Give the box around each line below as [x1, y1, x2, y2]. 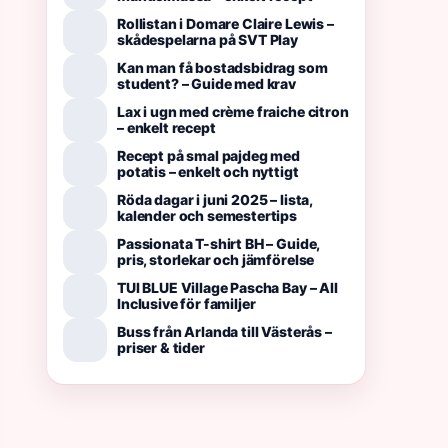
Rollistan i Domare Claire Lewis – [117, 15, 334, 32]
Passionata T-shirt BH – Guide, [117, 235, 320, 252]
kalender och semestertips [117, 207, 297, 224]
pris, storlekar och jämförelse [117, 251, 315, 268]
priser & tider [117, 339, 205, 356]
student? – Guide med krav [117, 75, 296, 92]
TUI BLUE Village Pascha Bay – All [117, 279, 338, 296]
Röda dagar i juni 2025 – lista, [117, 191, 313, 208]
